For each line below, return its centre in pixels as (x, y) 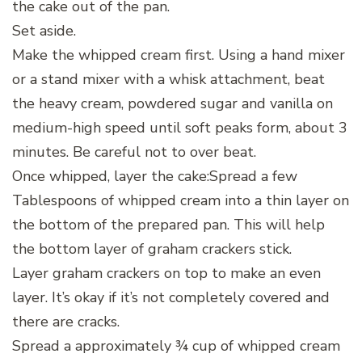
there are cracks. (66, 321)
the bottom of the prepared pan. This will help (168, 224)
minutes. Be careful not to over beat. (134, 152)
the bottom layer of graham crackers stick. (152, 248)
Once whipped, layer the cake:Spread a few (155, 176)
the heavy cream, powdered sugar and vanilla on (173, 103)
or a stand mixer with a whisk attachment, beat (168, 79)
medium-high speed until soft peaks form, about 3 (180, 127)
